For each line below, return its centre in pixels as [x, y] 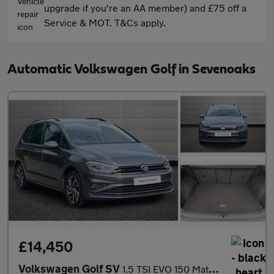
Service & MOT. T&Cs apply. [105, 22]
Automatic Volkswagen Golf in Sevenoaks [131, 69]
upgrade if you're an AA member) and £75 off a [145, 8]
